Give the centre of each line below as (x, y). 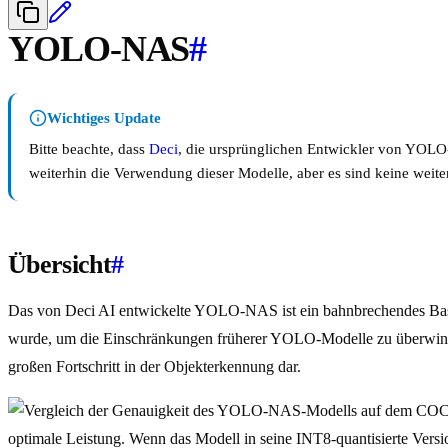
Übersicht (60, 265)
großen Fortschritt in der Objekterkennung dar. (154, 367)
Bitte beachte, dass (89, 149)
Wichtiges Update (104, 118)
